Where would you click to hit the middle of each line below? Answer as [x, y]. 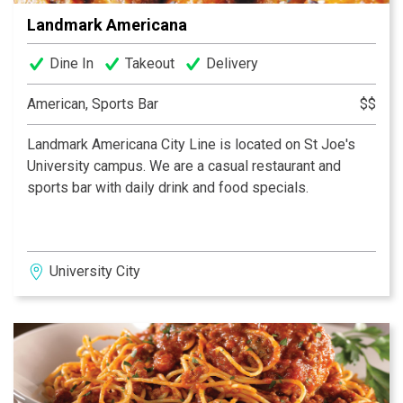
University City [95, 271]
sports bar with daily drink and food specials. [168, 187]
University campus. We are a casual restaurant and [184, 166]
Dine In [72, 63]
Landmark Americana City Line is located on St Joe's [191, 144]
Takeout [150, 63]
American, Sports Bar [93, 103]
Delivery [232, 63]
